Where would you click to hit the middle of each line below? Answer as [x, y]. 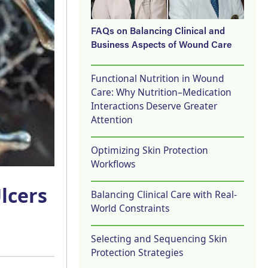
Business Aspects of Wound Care [161, 45]
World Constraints [130, 208]
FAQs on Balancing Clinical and [158, 32]
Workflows [113, 164]
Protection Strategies [137, 252]
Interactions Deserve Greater [154, 106]
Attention [112, 119]
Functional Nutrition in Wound [158, 78]
